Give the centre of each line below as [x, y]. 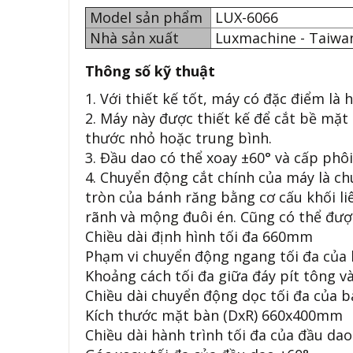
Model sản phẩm [148, 17]
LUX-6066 [247, 17]
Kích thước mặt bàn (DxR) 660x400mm [214, 315]
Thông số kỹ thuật [152, 71]
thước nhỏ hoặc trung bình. [178, 138]
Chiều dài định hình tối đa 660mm [199, 236]
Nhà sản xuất [134, 38]
